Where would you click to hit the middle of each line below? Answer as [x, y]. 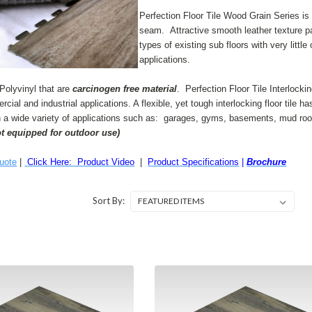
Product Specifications [194, 162]
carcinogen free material [125, 89]
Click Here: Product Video [81, 162]
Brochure [267, 162]
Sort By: [108, 201]
